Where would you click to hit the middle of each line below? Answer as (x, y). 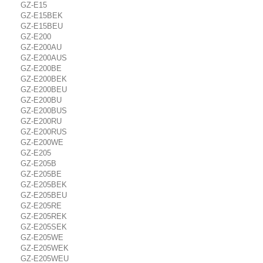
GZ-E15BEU (42, 26)
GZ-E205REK (44, 216)
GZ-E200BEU (44, 90)
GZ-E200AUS (44, 58)
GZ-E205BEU (44, 195)
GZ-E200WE (42, 142)
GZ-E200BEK (44, 79)
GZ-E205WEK (45, 248)
